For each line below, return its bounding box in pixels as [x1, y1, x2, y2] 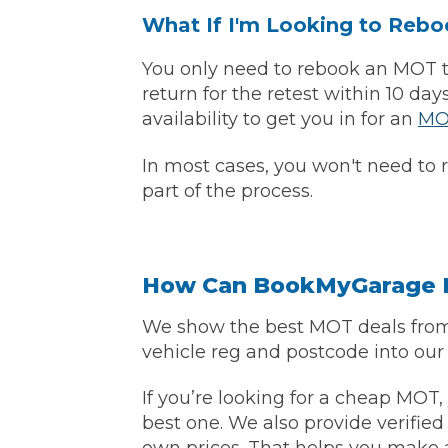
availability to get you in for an [142, 108, 418, 131]
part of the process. [142, 179, 313, 202]
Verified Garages [40, 62, 181, 83]
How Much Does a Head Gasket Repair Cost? [32, 339, 416, 360]
